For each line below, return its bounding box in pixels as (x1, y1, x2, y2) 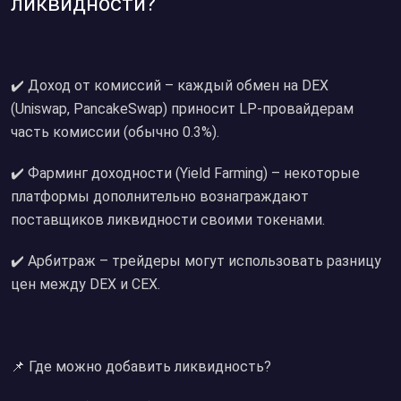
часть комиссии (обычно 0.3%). (11, 124, 219, 141)
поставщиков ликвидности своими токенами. (11, 211, 325, 228)
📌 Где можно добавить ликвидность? (11, 358, 271, 375)
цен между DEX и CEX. (11, 276, 160, 293)
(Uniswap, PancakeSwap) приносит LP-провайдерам (11, 100, 354, 117)
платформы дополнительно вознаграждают (11, 188, 309, 205)
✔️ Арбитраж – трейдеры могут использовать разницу (11, 252, 381, 269)
